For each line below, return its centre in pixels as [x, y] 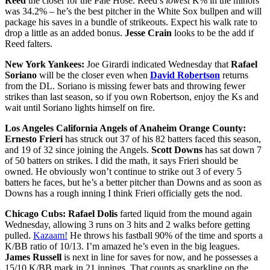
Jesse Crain [148, 33]
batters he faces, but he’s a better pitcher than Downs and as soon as [133, 182]
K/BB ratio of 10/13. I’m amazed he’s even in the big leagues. [122, 246]
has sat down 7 [232, 149]
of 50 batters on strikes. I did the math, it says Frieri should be [121, 160]
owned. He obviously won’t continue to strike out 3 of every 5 [123, 171]
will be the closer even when [93, 75]
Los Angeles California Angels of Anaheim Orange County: [125, 128]
